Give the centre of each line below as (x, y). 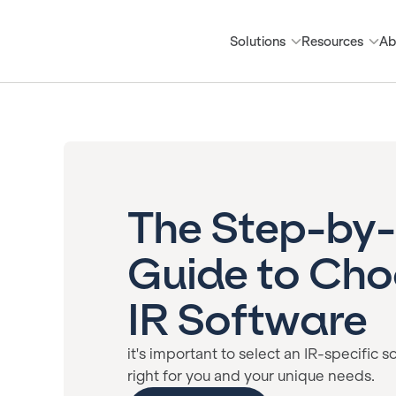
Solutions (258, 41)
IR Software (247, 320)
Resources (332, 41)
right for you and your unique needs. (251, 376)
